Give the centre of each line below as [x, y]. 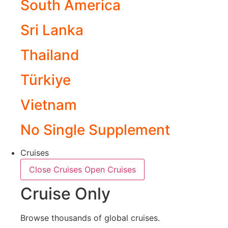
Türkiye [46, 80]
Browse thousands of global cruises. [90, 218]
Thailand [50, 55]
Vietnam [49, 105]
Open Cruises [110, 170]
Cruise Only [65, 194]
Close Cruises [55, 170]
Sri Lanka [52, 30]
